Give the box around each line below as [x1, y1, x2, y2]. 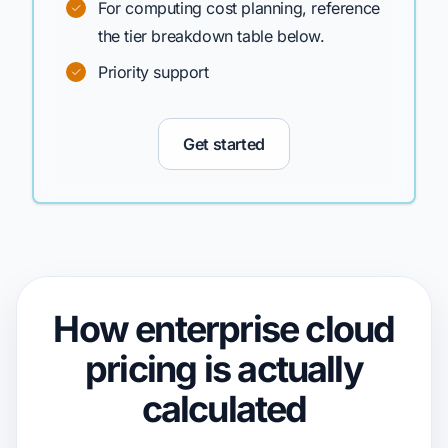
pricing [85, 347, 197, 391]
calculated [141, 387, 307, 431]
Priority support [98, 62, 209, 82]
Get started [183, 134, 265, 154]
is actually [196, 347, 363, 391]
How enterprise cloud [53, 307, 395, 351]
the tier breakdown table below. [98, 26, 325, 46]
